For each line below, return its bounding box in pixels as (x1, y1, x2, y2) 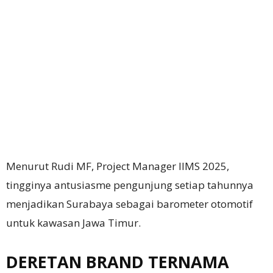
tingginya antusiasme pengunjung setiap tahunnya (6, 178, 253, 193)
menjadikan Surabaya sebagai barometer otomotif (6, 197, 253, 211)
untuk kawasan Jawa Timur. (6, 216, 141, 230)
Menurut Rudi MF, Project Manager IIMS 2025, (6, 159, 229, 174)
